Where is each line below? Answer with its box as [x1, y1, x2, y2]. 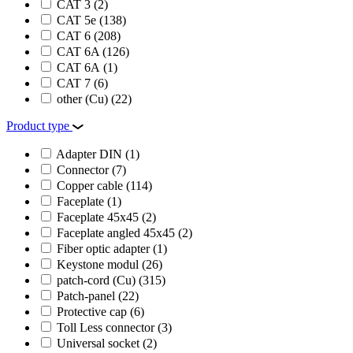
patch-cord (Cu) [57, 273, 139, 287]
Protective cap [57, 304, 130, 318]
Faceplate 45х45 [57, 210, 142, 224]
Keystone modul [57, 257, 142, 271]
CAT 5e [57, 13, 99, 27]
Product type [6, 118, 72, 132]
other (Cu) [57, 91, 111, 106]
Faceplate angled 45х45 [57, 225, 178, 240]
